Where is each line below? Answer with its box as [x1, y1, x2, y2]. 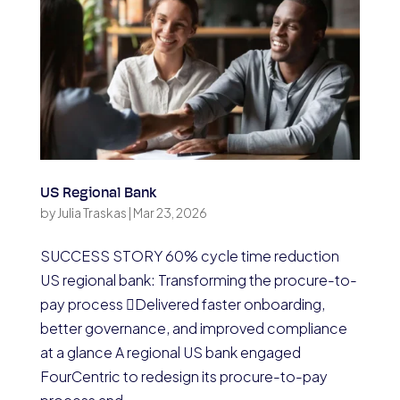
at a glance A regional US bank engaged [39, 343, 301, 362]
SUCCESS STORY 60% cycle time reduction [39, 246, 339, 266]
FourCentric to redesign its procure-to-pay [39, 367, 328, 387]
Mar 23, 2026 [132, 204, 207, 221]
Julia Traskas [56, 204, 127, 221]
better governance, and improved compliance [39, 319, 347, 338]
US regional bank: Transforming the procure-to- [39, 271, 357, 290]
